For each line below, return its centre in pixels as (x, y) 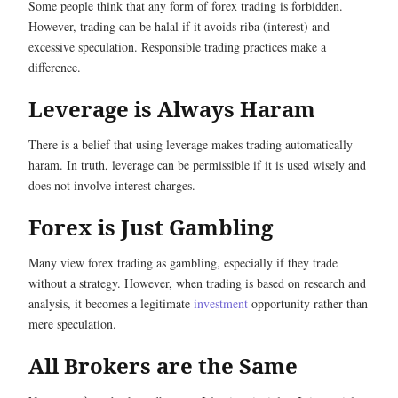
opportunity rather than (308, 304)
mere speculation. (72, 324)
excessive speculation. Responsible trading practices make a (177, 47)
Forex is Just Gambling (151, 227)
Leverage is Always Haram (172, 109)
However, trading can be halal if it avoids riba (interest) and (179, 27)
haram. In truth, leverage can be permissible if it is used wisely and (197, 165)
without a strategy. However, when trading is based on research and (197, 283)
